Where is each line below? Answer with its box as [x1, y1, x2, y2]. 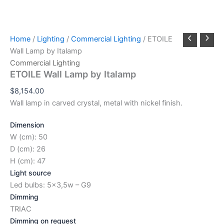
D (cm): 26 [10, 144, 45, 153]
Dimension [10, 120, 44, 129]
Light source [10, 168, 51, 177]
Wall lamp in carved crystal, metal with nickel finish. [10, 98, 182, 107]
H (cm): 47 [10, 156, 45, 165]
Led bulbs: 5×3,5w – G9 [10, 180, 91, 189]
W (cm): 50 [10, 132, 47, 141]
